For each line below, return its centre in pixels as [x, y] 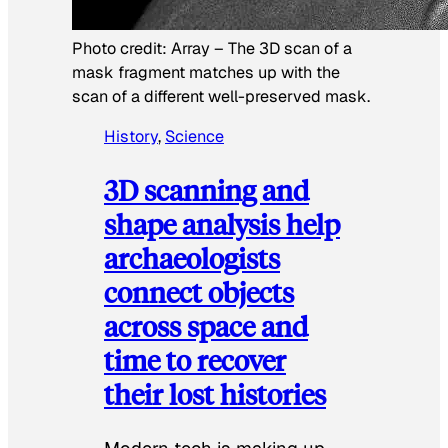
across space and [206, 325]
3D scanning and [206, 189]
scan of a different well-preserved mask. [221, 97]
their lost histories [215, 393]
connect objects [199, 291]
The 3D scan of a [290, 49]
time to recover [195, 359]
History [131, 137]
